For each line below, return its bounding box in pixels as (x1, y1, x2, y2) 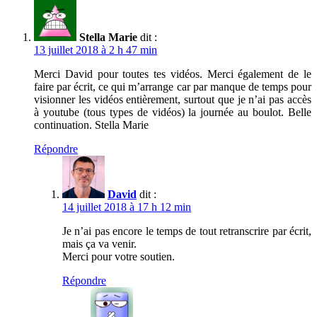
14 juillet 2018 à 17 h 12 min (62, 200, 191, 213)
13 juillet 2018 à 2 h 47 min (34, 43, 157, 56)
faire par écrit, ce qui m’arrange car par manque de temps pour (34, 80, 311, 93)
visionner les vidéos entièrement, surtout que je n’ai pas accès (34, 93, 311, 105)
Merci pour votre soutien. (62, 250, 175, 263)
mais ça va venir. (62, 237, 137, 250)
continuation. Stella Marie (34, 118, 149, 131)
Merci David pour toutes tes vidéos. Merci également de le (34, 67, 311, 80)
